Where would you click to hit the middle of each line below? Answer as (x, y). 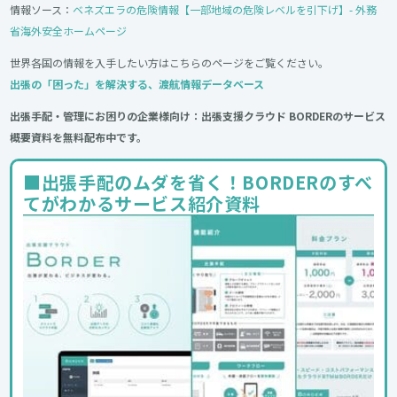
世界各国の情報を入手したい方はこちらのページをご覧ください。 (170, 62)
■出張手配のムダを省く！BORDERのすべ (198, 182)
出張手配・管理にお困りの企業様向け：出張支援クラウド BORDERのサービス (198, 115)
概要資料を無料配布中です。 (79, 136)
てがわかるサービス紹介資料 (142, 203)
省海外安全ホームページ (69, 30)
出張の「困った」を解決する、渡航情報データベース (137, 83)
